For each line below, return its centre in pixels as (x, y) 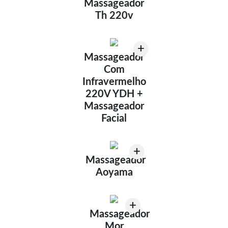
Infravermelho (114, 82)
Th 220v (114, 16)
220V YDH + (114, 94)
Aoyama (114, 172)
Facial (114, 118)
